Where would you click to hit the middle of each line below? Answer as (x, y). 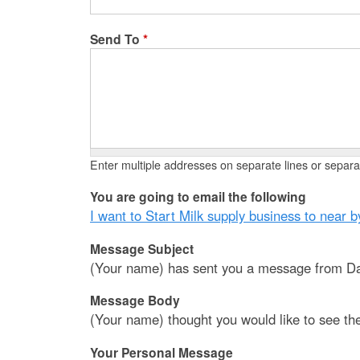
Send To (117, 39)
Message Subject (142, 248)
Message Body (135, 301)
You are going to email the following (198, 196)
